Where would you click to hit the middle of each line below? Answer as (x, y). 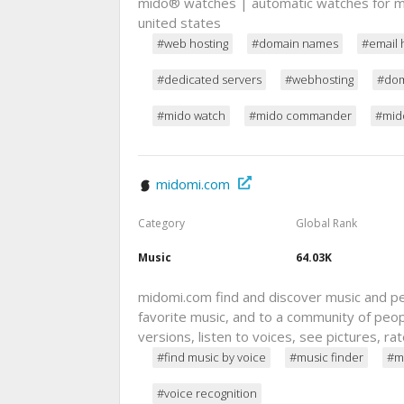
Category (161, 224)
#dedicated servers (209, 80)
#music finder (326, 357)
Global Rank (326, 224)
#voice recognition (207, 393)
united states (179, 23)
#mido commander (300, 116)
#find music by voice (211, 357)
